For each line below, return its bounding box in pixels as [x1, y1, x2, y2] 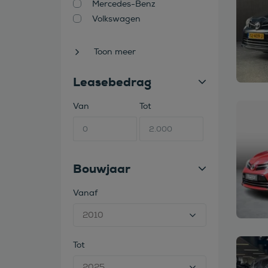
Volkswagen [92, 14, 141, 24]
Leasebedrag [73, 74, 151, 90]
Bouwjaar [73, 161, 130, 176]
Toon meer [94, 47, 136, 57]
